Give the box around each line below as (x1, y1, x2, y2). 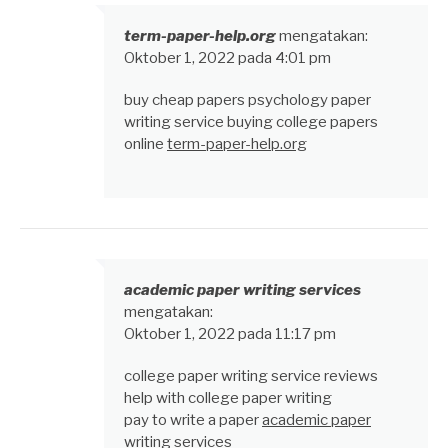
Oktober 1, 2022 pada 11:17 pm (124, 324, 336, 343)
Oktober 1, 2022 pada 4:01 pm (124, 49, 331, 68)
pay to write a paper (124, 410, 262, 429)
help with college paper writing (124, 388, 332, 407)
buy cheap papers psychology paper (124, 91, 371, 110)
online (124, 135, 167, 154)
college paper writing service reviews (124, 366, 378, 385)
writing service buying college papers (124, 113, 378, 132)
